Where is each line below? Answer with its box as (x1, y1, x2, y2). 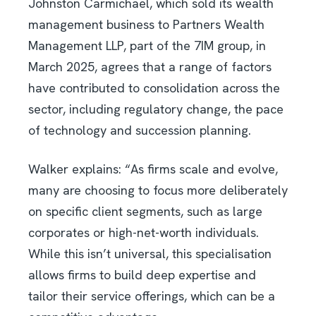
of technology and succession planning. (28, 121, 251, 138)
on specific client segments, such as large (28, 202, 262, 219)
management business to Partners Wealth (28, 16, 265, 32)
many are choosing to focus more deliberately (28, 181, 288, 198)
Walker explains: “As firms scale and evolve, (28, 160, 278, 177)
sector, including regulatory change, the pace (28, 100, 284, 117)
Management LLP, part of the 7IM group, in (28, 37, 266, 54)
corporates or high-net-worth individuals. (28, 224, 259, 241)
